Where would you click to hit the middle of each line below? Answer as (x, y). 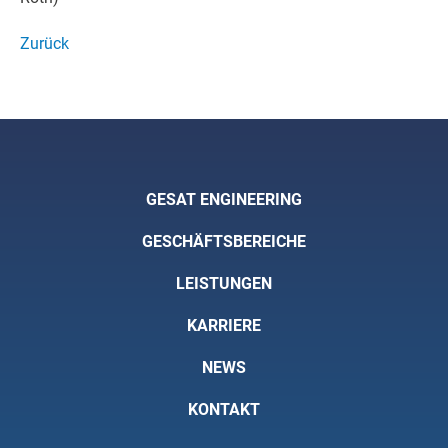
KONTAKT (224, 409)
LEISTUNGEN (224, 283)
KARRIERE (224, 325)
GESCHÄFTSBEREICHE (224, 241)
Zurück (44, 43)
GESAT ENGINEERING (224, 199)
